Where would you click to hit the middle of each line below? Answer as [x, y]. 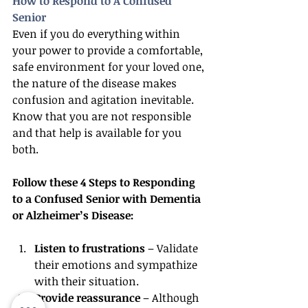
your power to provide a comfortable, [109, 50]
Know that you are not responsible [103, 116]
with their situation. [87, 281]
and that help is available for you [98, 133]
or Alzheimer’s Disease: [73, 215]
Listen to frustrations [90, 248]
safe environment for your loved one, [110, 67]
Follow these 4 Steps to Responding [105, 182]
